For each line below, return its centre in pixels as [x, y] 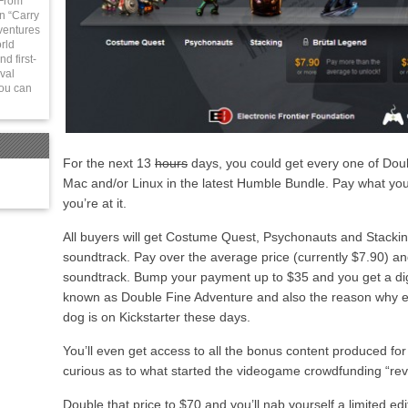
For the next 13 [109, 163]
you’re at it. [95, 204]
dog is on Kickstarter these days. [157, 317]
